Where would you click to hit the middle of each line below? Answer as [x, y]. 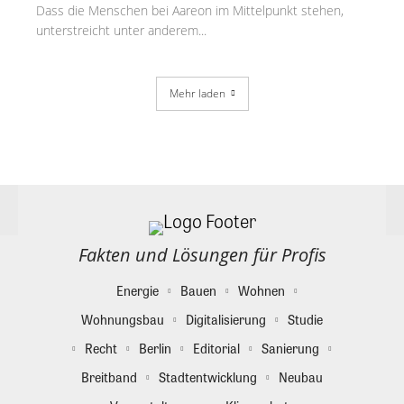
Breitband [109, 376]
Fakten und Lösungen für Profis [202, 254]
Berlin [155, 348]
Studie [305, 319]
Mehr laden [197, 93]
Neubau [301, 376]
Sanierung [290, 348]
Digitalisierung [226, 319]
